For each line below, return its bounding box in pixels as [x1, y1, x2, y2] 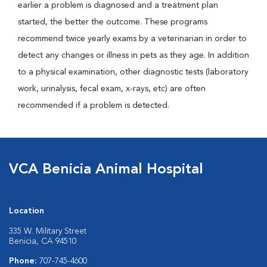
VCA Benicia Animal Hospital [9, 163, 203, 177]
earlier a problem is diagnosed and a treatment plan [18, 1, 218, 10]
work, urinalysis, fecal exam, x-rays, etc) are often [18, 85, 206, 93]
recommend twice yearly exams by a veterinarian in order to [18, 35, 247, 43]
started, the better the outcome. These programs [18, 18, 207, 26]
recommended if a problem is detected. [18, 101, 169, 110]
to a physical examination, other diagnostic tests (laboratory [18, 68, 249, 76]
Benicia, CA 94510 [9, 237, 76, 246]
